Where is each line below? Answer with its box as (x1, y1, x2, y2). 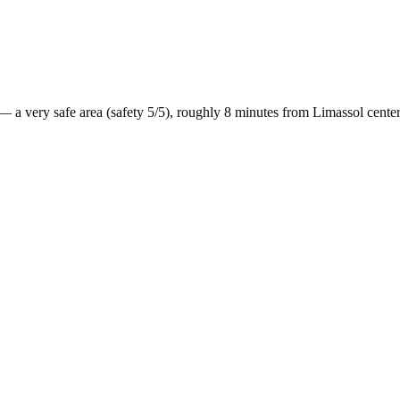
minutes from (231, 104, 312, 120)
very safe (25, 104, 76, 120)
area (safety (76, 104, 147, 120)
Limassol (312, 104, 363, 120)
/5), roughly (154, 104, 221, 120)
